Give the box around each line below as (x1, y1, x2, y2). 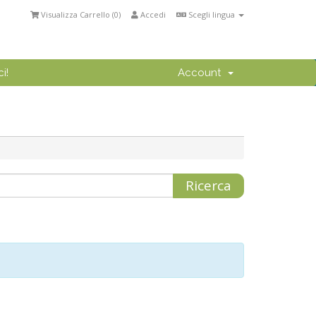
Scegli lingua (186, 9, 237, 20)
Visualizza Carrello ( (41, 9, 114, 20)
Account (178, 66, 226, 79)
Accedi (138, 9, 166, 20)
